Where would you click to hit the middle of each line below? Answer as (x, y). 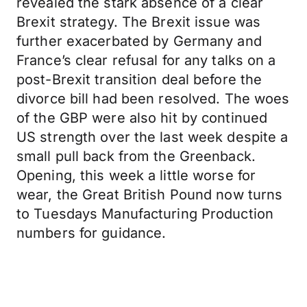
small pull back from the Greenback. (136, 156)
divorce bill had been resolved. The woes (153, 99)
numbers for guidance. (91, 233)
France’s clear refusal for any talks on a (146, 60)
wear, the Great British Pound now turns (150, 195)
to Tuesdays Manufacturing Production (145, 214)
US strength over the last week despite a (152, 137)
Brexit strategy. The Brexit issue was (139, 22)
